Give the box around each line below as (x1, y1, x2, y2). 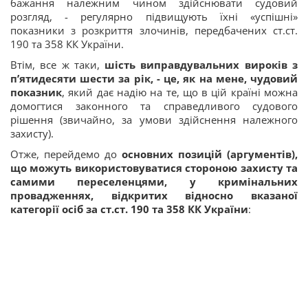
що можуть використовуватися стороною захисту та (10, 161, 298, 175)
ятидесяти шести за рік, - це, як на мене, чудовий (19, 71, 298, 85)
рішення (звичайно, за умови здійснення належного (10, 113, 298, 126)
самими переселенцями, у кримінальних (10, 175, 298, 188)
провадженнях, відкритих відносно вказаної (10, 188, 298, 202)
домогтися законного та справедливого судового (10, 99, 298, 113)
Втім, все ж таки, (10, 58, 105, 71)
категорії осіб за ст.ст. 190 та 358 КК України (10, 202, 248, 216)
